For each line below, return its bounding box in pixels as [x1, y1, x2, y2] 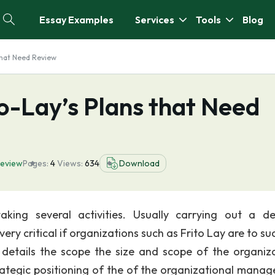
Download [119, 158, 160, 169]
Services [135, 14, 174, 26]
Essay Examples [39, 14, 114, 26]
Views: [57, 158, 85, 169]
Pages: [23, 158, 48, 169]
